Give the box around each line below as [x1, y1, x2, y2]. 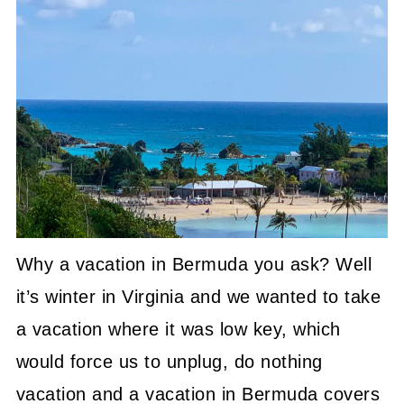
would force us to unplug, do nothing [15, 352, 323, 372]
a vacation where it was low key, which [15, 319, 341, 340]
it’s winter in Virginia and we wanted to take [15, 287, 381, 308]
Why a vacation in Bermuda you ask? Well [15, 254, 372, 275]
